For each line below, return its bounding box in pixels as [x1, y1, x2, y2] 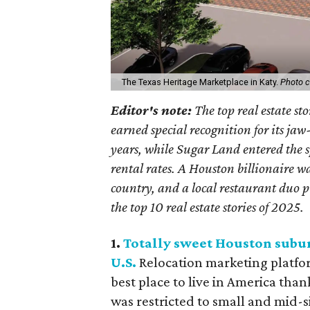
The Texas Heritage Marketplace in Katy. [122, 76, 281, 87]
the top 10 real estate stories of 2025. [111, 198, 304, 215]
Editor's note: [111, 101, 192, 118]
